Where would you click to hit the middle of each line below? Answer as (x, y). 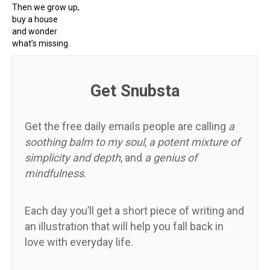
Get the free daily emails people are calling (127, 126)
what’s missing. (41, 43)
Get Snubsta (135, 91)
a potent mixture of (194, 142)
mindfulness (54, 173)
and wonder (35, 31)
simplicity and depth (73, 157)
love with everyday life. (79, 242)
